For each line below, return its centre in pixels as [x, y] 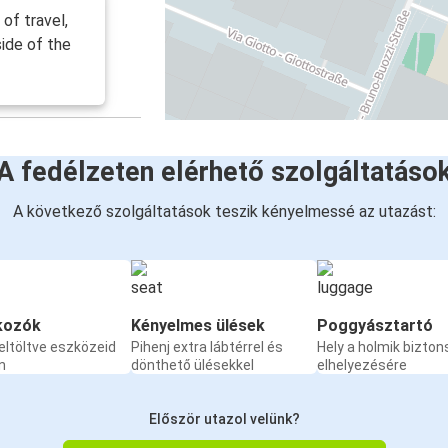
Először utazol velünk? [224, 418]
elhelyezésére [362, 364]
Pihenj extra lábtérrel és [207, 346]
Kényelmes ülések [198, 325]
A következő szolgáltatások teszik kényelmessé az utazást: [224, 211]
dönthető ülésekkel [192, 364]
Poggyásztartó [375, 325]
